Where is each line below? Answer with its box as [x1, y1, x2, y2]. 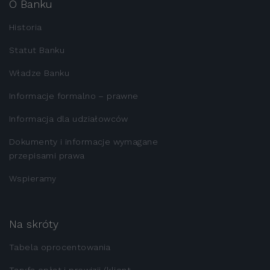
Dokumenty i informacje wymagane [9, 136, 159, 146]
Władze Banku [9, 67, 70, 78]
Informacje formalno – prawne [9, 90, 139, 101]
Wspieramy [9, 173, 57, 183]
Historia [9, 22, 42, 32]
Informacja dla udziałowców [9, 113, 128, 124]
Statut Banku [9, 45, 65, 55]
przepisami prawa [9, 150, 85, 160]
